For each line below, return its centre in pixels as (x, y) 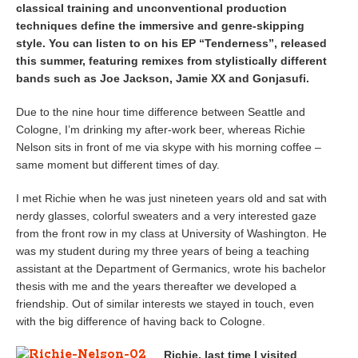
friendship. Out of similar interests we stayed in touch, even (165, 304)
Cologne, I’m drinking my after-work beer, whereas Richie (161, 129)
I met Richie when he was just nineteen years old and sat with (171, 198)
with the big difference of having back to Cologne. (141, 321)
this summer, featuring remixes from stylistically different (171, 61)
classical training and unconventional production (151, 8)
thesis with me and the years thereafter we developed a (156, 286)
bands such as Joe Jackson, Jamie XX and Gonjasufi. (163, 78)
